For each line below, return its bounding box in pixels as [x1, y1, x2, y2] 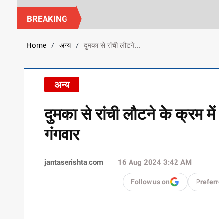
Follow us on [131, 177, 170, 186]
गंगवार [44, 125, 80, 144]
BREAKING [26, 13, 67, 23]
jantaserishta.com [44, 157, 104, 167]
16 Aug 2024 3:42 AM [118, 157, 192, 167]
